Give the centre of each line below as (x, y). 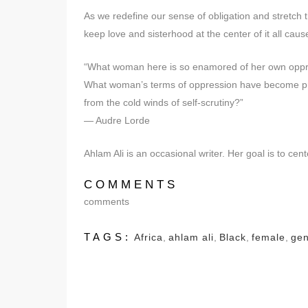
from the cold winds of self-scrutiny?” (164, 102)
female (268, 237)
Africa (148, 237)
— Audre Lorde (117, 120)
